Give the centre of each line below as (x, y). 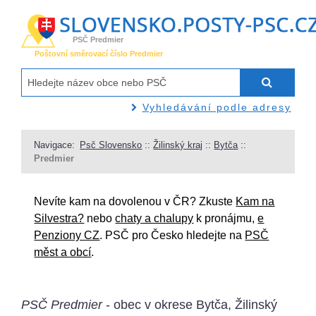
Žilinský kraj (178, 145)
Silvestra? (59, 218)
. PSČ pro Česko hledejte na (172, 235)
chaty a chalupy (154, 218)
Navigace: (55, 145)
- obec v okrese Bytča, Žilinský (190, 304)
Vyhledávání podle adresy (217, 107)
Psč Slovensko (111, 145)
